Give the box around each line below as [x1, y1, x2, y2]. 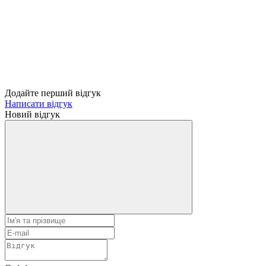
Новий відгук [5, 109, 60, 119]
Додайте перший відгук [5, 87, 101, 98]
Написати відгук [5, 98, 72, 109]
